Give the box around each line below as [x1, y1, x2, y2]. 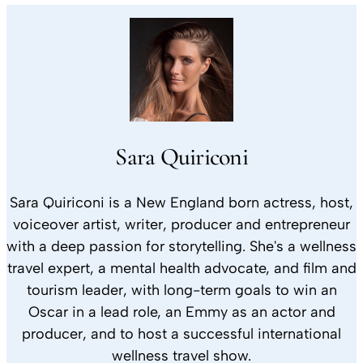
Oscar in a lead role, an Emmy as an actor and [28, 302, 335, 321]
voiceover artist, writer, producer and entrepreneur [13, 215, 350, 233]
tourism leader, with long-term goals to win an [26, 280, 337, 299]
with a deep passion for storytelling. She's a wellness [6, 237, 357, 255]
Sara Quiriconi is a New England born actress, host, [10, 193, 353, 211]
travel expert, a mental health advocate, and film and [6, 258, 357, 277]
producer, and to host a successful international [22, 324, 341, 343]
